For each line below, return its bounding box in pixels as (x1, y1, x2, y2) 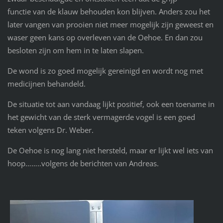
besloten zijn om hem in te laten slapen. (7, 45, 144, 56)
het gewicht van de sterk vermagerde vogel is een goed (7, 112, 195, 122)
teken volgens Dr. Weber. (7, 125, 94, 135)
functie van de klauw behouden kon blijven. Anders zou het (7, 6, 210, 17)
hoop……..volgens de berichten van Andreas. (7, 158, 159, 169)
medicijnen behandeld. (7, 79, 88, 89)
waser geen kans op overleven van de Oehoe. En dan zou (7, 32, 203, 43)
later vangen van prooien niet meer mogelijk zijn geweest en (7, 19, 214, 30)
